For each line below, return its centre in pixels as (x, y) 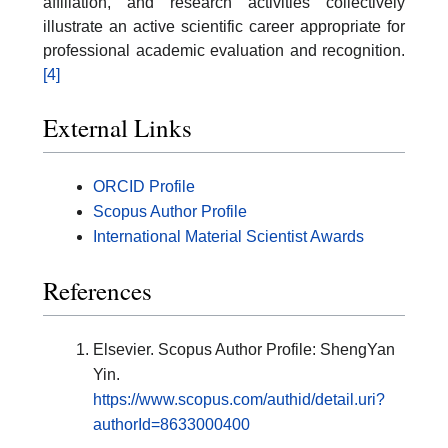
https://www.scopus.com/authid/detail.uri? (239, 399)
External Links (117, 128)
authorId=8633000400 (171, 424)
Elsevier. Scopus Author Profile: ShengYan (244, 349)
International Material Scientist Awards (228, 237)
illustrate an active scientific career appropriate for (224, 26)
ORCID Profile (144, 187)
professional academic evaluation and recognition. (224, 50)
